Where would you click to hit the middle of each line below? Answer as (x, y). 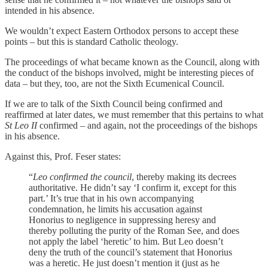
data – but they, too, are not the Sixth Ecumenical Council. (115, 83)
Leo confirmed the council (82, 176)
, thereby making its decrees (184, 176)
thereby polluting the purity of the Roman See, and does (134, 230)
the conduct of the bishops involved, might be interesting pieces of (129, 72)
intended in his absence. (50, 10)
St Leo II (21, 125)
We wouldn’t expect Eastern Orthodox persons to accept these (122, 31)
